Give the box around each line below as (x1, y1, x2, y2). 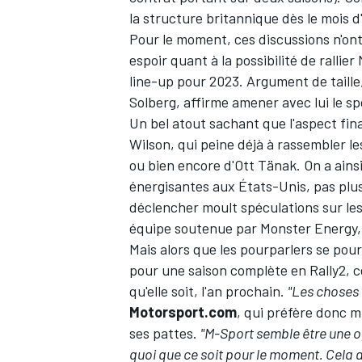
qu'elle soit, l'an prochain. (129, 281, 288, 300)
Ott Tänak (234, 155, 297, 174)
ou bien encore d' (129, 155, 234, 174)
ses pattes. (129, 323, 200, 342)
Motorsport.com (129, 302, 237, 321)
